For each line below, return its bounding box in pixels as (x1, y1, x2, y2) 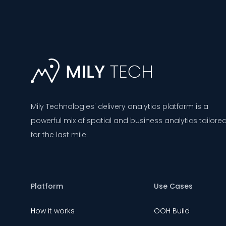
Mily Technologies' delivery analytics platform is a (31, 101, 208, 112)
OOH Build (154, 206, 190, 216)
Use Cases (154, 181, 193, 192)
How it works (31, 206, 75, 216)
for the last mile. (31, 130, 88, 140)
